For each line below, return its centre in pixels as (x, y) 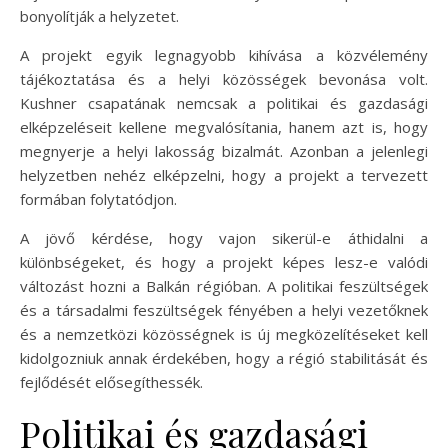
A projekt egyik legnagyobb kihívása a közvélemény (224, 54)
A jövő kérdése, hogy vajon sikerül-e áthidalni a (224, 237)
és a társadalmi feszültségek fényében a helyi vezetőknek (224, 309)
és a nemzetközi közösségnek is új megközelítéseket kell (224, 333)
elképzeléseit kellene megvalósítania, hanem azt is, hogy (224, 126)
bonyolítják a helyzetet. (99, 15)
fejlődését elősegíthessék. (111, 381)
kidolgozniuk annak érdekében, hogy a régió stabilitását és (224, 357)
